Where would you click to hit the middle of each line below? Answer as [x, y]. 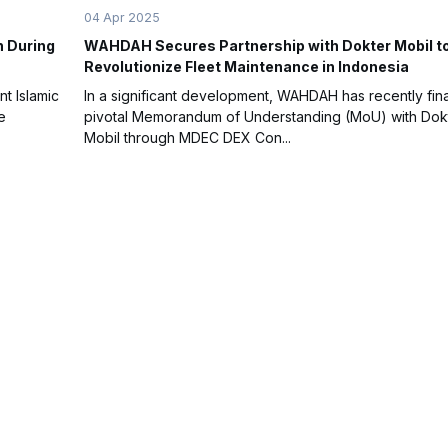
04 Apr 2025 [122, 17]
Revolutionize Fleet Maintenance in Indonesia [246, 66]
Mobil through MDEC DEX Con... [187, 137]
